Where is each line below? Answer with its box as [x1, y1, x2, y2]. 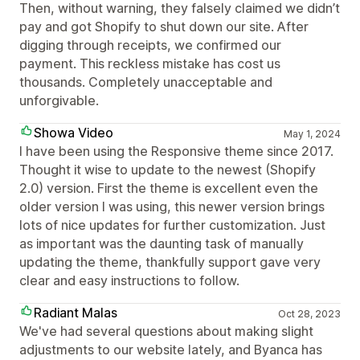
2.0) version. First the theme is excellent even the [19, 180, 318, 196]
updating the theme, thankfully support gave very [19, 254, 321, 270]
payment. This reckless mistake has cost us [19, 55, 280, 72]
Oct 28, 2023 [277, 308, 341, 320]
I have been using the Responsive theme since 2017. [19, 143, 333, 159]
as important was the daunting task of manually [19, 235, 304, 252]
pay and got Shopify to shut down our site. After [19, 18, 309, 35]
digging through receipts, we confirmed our [19, 37, 281, 53]
